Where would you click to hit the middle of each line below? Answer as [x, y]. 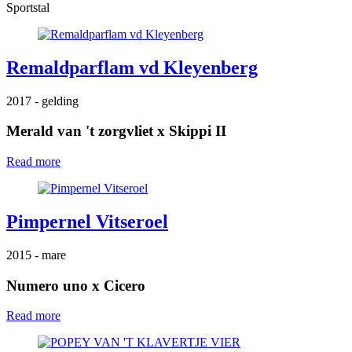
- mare [50, 255]
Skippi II [198, 131]
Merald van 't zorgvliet [80, 131]
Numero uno [47, 285]
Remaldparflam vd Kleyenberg [132, 67]
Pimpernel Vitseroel [87, 221]
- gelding [57, 101]
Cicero [125, 285]
